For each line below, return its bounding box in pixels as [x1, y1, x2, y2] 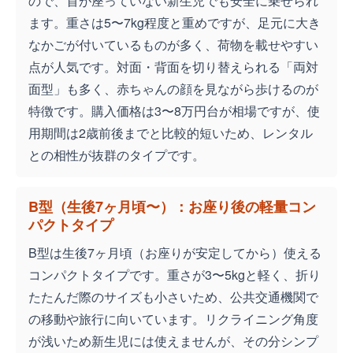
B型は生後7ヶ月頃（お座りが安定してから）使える [28, 243, 321, 262]
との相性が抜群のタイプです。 [28, 146, 205, 165]
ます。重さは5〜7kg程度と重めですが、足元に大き [28, 13, 321, 32]
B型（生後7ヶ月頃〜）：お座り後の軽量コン [28, 196, 316, 217]
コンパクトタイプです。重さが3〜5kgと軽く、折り [28, 266, 321, 284]
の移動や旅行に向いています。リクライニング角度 [28, 310, 318, 329]
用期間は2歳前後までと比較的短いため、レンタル [28, 124, 313, 143]
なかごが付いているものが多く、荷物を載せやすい [28, 35, 318, 54]
